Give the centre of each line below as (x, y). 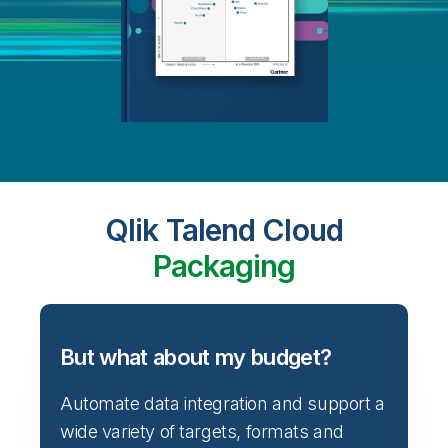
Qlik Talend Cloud (224, 229)
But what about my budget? (196, 356)
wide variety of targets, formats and (202, 431)
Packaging (224, 265)
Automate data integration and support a (222, 403)
